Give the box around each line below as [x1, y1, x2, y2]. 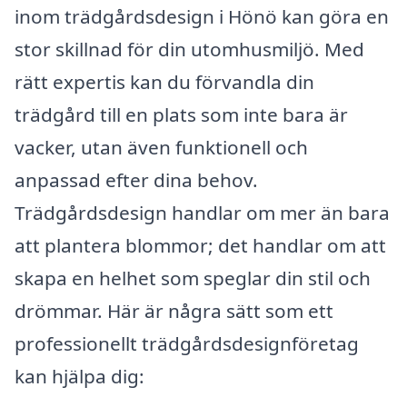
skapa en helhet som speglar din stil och [15, 264, 371, 291]
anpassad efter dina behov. [15, 166, 258, 193]
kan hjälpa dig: [15, 362, 144, 389]
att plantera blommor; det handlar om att [15, 232, 386, 258]
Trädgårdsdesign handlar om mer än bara [15, 199, 390, 225]
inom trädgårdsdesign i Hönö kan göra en [15, 3, 389, 29]
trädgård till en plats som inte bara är [15, 101, 348, 127]
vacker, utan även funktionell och [15, 134, 308, 160]
